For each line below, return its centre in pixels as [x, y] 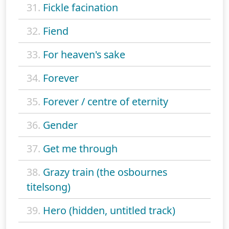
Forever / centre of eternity [106, 102]
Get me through [80, 149]
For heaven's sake [84, 55]
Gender [60, 125]
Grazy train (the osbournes [105, 172]
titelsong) [49, 187]
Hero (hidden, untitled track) [109, 211]
